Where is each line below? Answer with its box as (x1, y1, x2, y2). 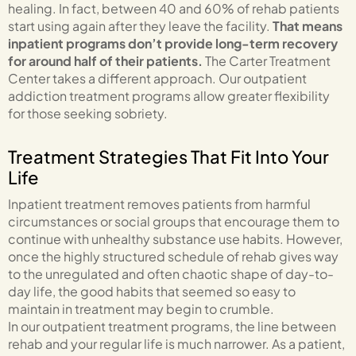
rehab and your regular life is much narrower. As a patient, (8, 335, 345, 352)
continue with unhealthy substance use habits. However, (8, 230, 342, 247)
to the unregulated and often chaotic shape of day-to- (8, 265, 334, 282)
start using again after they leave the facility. (8, 17, 273, 34)
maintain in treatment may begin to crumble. (8, 300, 274, 317)
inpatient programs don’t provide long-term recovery (8, 34, 338, 52)
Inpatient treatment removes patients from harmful (8, 195, 311, 212)
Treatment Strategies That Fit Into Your (8, 145, 329, 168)
